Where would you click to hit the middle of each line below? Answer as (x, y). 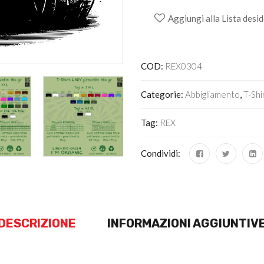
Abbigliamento (212, 94)
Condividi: (161, 153)
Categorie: (163, 94)
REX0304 (184, 66)
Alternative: (166, 42)
